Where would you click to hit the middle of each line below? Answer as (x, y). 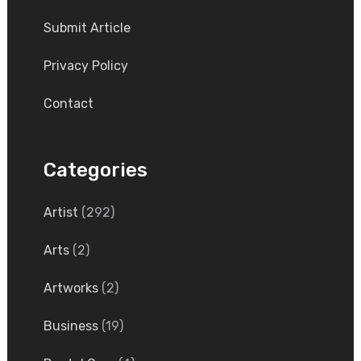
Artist (60, 212)
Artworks (71, 288)
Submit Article (87, 27)
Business (71, 326)
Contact (68, 103)
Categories (95, 170)
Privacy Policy (85, 65)
